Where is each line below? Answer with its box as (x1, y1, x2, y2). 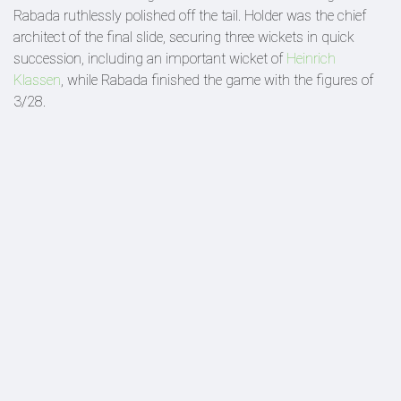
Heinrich (286, 50, 336, 67)
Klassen (13, 72, 61, 89)
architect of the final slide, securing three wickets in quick (13, 29, 354, 46)
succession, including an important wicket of (13, 50, 286, 67)
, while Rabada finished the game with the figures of (61, 72, 373, 89)
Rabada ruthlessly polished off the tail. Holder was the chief (13, 7, 366, 24)
